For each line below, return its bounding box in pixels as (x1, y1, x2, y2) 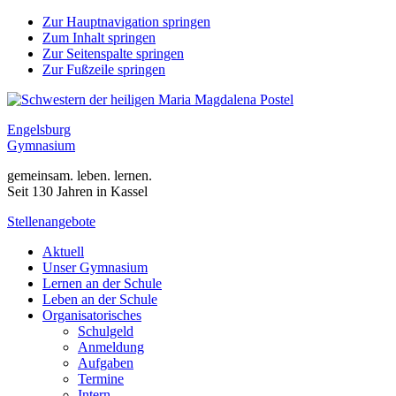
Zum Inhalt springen (42, 30, 156, 45)
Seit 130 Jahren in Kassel (7, 184, 148, 199)
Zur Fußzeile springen (42, 62, 165, 77)
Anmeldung (78, 339, 144, 354)
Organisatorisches (42, 308, 141, 323)
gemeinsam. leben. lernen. (7, 168, 152, 183)
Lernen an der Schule (42, 276, 162, 291)
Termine (78, 371, 124, 386)
